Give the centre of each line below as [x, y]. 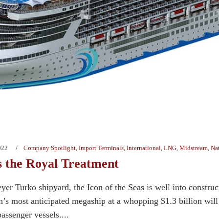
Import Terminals [101, 148]
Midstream [194, 148]
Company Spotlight [50, 148]
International [144, 148]
